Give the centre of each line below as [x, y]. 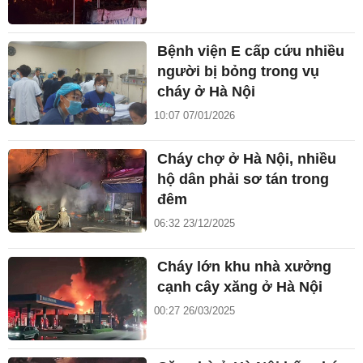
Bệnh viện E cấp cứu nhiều [251, 51]
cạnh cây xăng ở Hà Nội [240, 286]
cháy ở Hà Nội [207, 91]
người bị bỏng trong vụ [239, 71]
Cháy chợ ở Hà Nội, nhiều [247, 158]
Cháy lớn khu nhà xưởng [245, 266]
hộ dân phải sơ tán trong [243, 179]
